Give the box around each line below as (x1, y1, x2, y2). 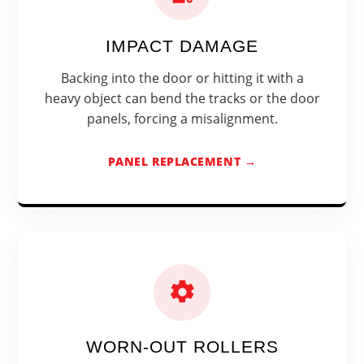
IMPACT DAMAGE (106, 37, 258, 56)
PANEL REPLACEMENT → (107, 153, 257, 169)
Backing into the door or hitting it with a (60, 69, 304, 88)
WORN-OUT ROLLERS (85, 336, 279, 356)
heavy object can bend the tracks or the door (44, 89, 320, 108)
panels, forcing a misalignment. (86, 110, 278, 128)
